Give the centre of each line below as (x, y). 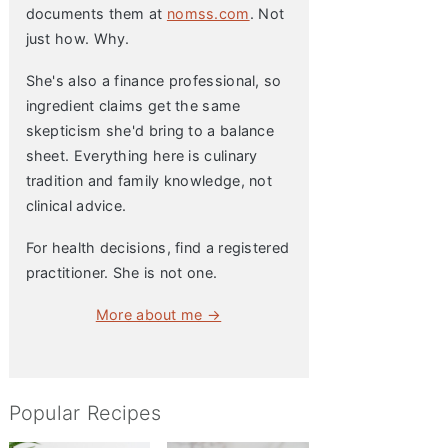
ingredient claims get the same (133, 105)
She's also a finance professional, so (153, 80)
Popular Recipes (84, 413)
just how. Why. (77, 38)
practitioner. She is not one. (121, 272)
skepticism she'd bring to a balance (150, 130)
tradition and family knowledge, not (149, 180)
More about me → (158, 314)
